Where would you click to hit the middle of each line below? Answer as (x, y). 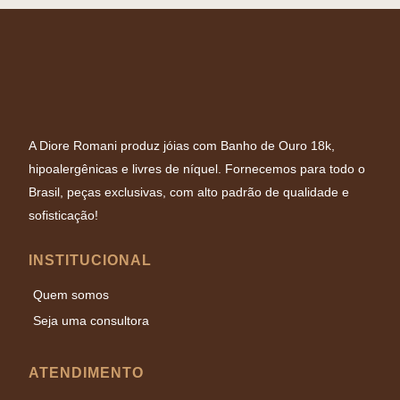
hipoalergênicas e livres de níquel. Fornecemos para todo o (197, 168)
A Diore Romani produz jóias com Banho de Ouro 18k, (182, 145)
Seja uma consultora (91, 320)
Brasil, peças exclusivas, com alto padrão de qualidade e (189, 192)
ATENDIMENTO (86, 372)
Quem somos (71, 294)
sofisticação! (63, 215)
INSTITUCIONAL (90, 260)
